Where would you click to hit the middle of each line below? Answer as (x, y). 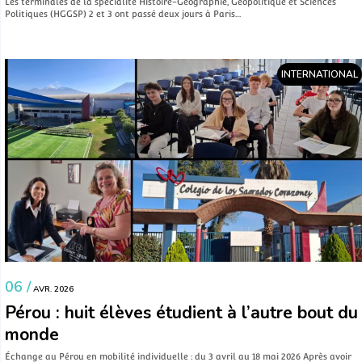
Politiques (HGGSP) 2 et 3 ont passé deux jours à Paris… (123, 14)
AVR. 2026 (52, 290)
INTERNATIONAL (320, 74)
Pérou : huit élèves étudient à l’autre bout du (181, 313)
